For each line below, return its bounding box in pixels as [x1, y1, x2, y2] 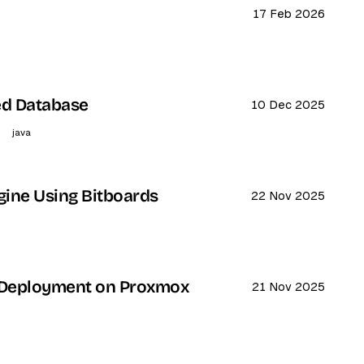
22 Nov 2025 [250, 188, 325, 202]
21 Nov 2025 [251, 279, 325, 293]
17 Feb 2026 [252, 6, 325, 20]
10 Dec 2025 [250, 97, 325, 111]
